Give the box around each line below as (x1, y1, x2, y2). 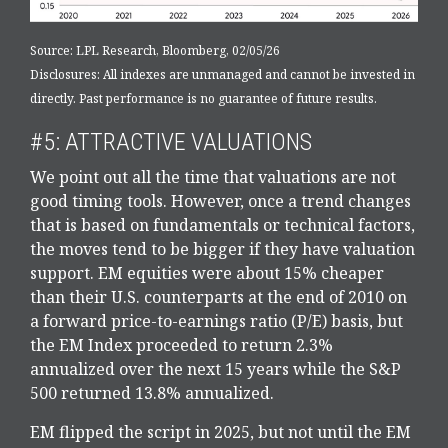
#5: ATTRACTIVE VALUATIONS (30, 128, 312, 157)
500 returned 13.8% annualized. (30, 382, 274, 405)
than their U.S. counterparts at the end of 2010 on (30, 286, 407, 309)
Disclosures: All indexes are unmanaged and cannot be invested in (30, 66, 415, 84)
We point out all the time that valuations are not (30, 166, 396, 189)
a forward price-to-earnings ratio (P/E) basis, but (30, 310, 403, 333)
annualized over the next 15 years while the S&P (30, 358, 401, 381)
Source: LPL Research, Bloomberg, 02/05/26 (30, 42, 280, 60)
